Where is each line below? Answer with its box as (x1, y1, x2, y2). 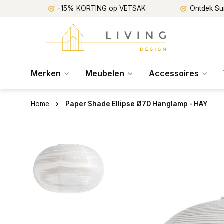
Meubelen (85, 68, 124, 78)
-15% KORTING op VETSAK (58, 4, 146, 12)
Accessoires (149, 68, 199, 78)
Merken (31, 68, 61, 78)
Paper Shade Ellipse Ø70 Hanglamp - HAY (65, 100, 208, 108)
